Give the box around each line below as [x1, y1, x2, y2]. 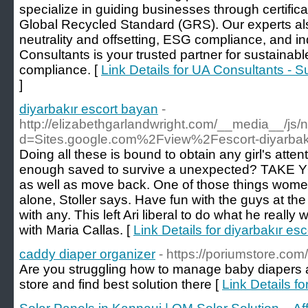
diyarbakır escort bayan [19, 102, 158, 116]
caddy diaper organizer [19, 247, 155, 261]
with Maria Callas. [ [19, 223, 133, 237]
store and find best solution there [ [19, 277, 222, 291]
